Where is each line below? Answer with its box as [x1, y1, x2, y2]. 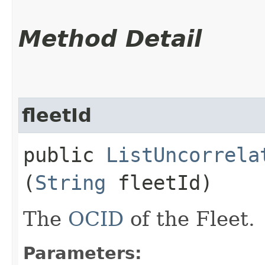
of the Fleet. [124, 206, 255, 231]
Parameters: [23, 243, 142, 263]
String [35, 170, 106, 195]
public [23, 143, 106, 167]
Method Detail [18, 25, 202, 52]
